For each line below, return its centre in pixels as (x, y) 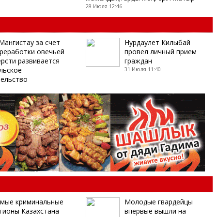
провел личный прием (160, 51)
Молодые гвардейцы (158, 201)
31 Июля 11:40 (142, 69)
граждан (138, 61)
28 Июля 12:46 (104, 6)
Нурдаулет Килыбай (157, 42)
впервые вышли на (155, 211)
